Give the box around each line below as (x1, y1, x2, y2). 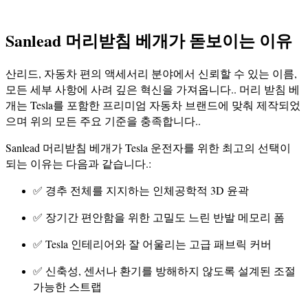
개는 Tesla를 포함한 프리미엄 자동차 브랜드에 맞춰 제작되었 (5, 97, 300, 112)
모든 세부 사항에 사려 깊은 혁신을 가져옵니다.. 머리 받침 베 (5, 81, 300, 96)
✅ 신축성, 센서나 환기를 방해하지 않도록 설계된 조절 (33, 263, 296, 278)
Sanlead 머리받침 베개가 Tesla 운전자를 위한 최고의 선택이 (5, 140, 291, 155)
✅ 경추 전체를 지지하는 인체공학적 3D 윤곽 (33, 182, 249, 197)
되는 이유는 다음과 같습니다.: (5, 155, 151, 170)
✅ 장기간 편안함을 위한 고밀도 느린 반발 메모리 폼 (33, 209, 285, 224)
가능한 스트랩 (33, 278, 102, 294)
